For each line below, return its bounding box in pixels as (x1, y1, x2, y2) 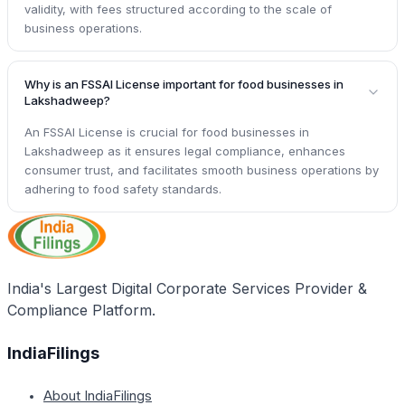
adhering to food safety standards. (24, 182, 221, 197)
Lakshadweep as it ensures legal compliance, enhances (24, 144, 345, 159)
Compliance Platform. (7, 301, 155, 320)
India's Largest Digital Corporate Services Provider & (7, 279, 367, 298)
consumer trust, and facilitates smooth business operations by (24, 163, 379, 178)
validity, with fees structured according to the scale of (24, 2, 332, 17)
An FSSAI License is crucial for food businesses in (24, 125, 309, 140)
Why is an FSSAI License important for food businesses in (24, 77, 344, 92)
